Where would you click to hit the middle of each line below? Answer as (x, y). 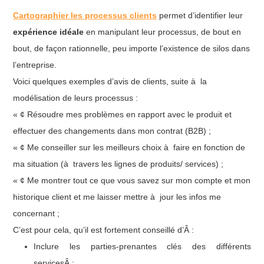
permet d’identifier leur (200, 15)
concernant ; (37, 213)
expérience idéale (49, 32)
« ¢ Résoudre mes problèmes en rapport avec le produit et (123, 114)
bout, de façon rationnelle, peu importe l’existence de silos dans (132, 48)
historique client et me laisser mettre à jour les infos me (117, 197)
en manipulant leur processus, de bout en (163, 32)
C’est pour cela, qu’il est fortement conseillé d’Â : (104, 230)
